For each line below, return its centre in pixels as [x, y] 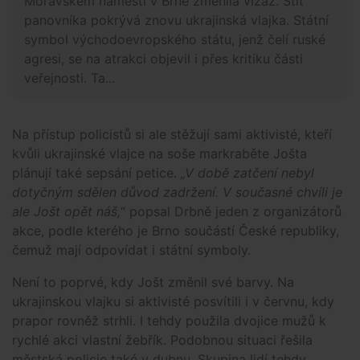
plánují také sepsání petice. [96, 173]
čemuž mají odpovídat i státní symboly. [131, 250]
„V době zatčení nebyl [247, 173]
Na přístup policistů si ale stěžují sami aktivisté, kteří [172, 135]
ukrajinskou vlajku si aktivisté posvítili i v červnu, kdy [173, 302]
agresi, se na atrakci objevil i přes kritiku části [164, 59]
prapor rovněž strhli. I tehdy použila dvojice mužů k [169, 321]
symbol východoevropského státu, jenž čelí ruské [175, 40]
